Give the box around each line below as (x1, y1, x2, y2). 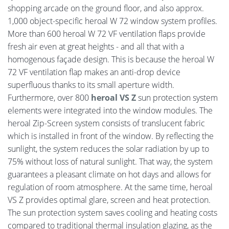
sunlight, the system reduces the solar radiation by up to (8, 143, 209, 155)
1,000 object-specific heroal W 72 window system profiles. (8, 15, 217, 27)
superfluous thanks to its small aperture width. (8, 79, 174, 91)
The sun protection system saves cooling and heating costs (8, 207, 217, 219)
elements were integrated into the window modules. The (8, 105, 213, 117)
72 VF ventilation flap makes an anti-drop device (8, 66, 180, 78)
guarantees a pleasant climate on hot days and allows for (8, 169, 211, 180)
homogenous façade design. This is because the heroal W (8, 54, 214, 65)
